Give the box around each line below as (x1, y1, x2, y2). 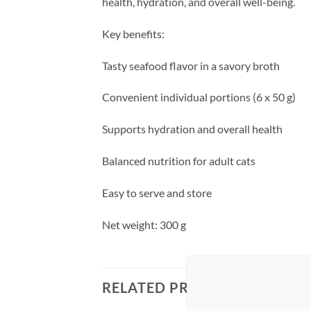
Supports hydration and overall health (102, 122, 283, 136)
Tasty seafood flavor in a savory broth (102, 58, 280, 72)
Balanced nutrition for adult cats (102, 153, 255, 167)
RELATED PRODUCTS (102, 279, 250, 296)
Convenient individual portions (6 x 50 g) (102, 90, 296, 104)
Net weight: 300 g (102, 217, 186, 231)
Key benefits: (102, 26, 165, 40)
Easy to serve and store (102, 185, 212, 199)
